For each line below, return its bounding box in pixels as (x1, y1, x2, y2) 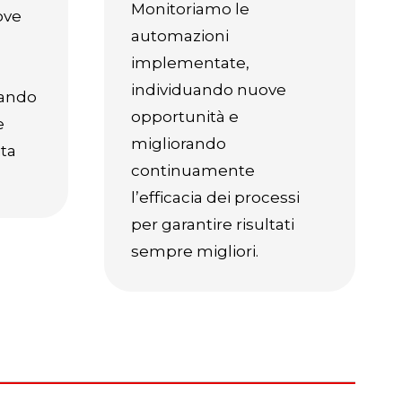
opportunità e (131, 108, 239, 126)
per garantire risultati (131, 215, 294, 233)
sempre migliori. (131, 242, 258, 260)
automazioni (131, 27, 229, 45)
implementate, (131, 54, 249, 72)
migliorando (131, 135, 226, 153)
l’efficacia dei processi (131, 188, 300, 206)
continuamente (131, 162, 255, 179)
